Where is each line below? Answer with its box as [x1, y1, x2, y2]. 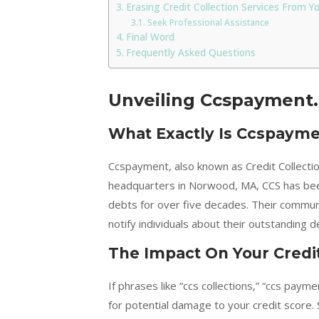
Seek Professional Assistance [147, 16, 269, 28]
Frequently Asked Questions [125, 46, 256, 59]
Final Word [125, 30, 174, 43]
